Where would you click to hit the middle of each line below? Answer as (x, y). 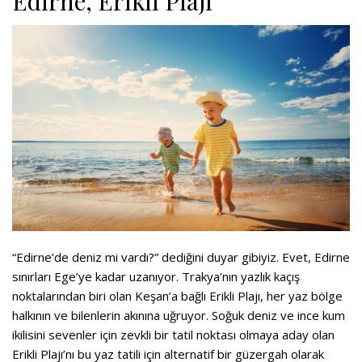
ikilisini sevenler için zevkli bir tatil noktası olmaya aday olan (173, 334)
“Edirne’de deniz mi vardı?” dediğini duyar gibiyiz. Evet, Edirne (181, 257)
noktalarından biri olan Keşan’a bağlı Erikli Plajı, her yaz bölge (177, 295)
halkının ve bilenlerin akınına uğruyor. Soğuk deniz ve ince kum (179, 315)
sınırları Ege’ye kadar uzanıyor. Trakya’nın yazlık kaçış (156, 276)
